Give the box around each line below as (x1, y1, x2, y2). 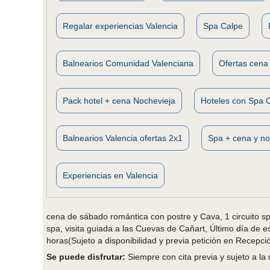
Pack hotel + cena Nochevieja (63, 95, 175, 105)
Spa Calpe (203, 20, 243, 31)
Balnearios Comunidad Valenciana (63, 58, 193, 68)
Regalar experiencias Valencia (63, 20, 178, 31)
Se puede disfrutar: (46, 251, 125, 262)
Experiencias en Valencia (63, 170, 158, 180)
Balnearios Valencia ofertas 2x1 (63, 133, 183, 143)
